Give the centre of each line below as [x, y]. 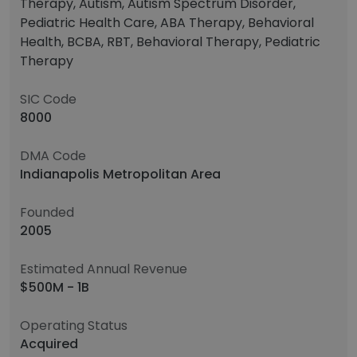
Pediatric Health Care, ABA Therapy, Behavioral [167, 23]
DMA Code [53, 156]
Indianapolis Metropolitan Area [120, 174]
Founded [47, 212]
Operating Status [74, 326]
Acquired [49, 344]
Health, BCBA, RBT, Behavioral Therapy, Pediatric [170, 42]
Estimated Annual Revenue [104, 269]
